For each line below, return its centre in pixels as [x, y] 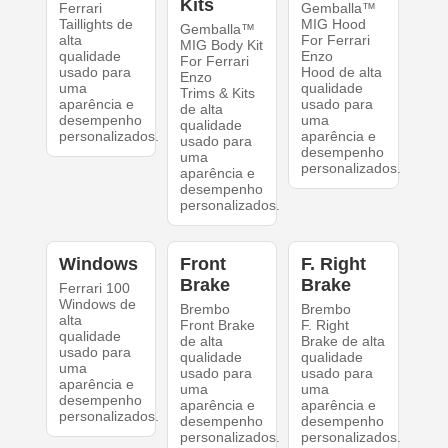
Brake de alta [343, 341]
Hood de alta [342, 72]
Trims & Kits [217, 93]
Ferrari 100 [94, 288]
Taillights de [95, 24]
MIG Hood [334, 24]
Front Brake [217, 325]
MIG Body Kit [221, 45]
